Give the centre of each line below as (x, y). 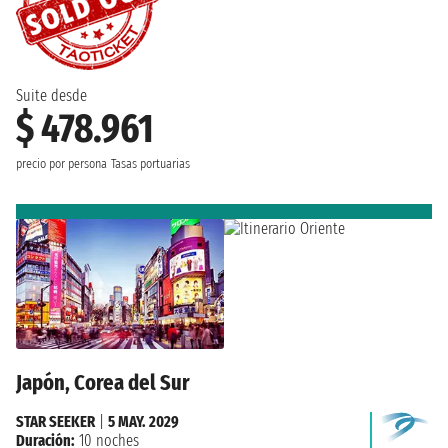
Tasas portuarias (150, 163)
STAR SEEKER (55, 421)
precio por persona (61, 163)
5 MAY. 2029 (143, 421)
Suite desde (51, 95)
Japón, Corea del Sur (103, 382)
